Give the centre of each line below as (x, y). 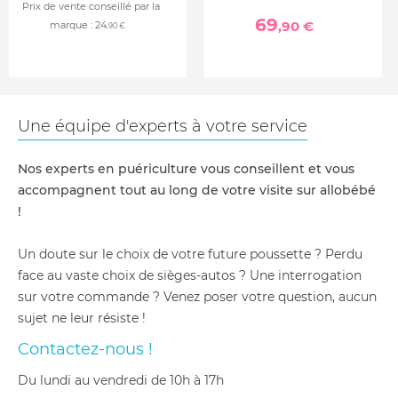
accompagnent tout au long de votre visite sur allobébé (197, 190)
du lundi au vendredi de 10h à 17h (126, 380)
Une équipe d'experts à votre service (163, 126)
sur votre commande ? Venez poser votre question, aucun (197, 297)
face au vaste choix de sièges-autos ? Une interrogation (190, 275)
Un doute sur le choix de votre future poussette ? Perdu (190, 254)
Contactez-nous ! (85, 349)
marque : (72, 25)
